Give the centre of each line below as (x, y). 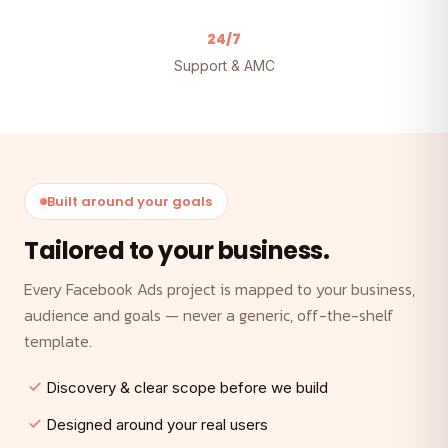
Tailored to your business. (177, 251)
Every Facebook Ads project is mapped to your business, (219, 289)
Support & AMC (224, 66)
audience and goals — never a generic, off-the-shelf (209, 315)
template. (58, 341)
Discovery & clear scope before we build (187, 388)
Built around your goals (129, 202)
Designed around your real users (157, 425)
